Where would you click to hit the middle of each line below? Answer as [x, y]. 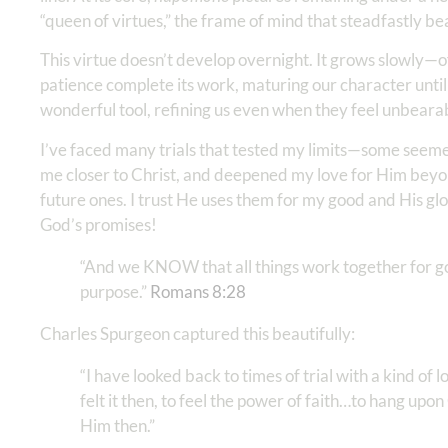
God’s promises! [98, 224]
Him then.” [117, 425]
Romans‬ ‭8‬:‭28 [198, 291]
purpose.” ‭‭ [115, 291]
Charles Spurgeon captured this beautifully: [199, 333]
